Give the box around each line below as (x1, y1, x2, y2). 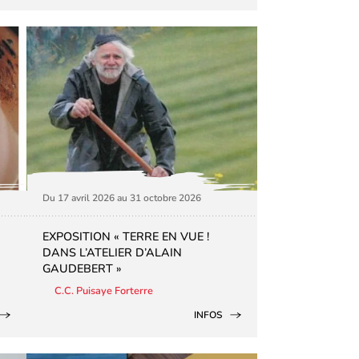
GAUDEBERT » (42, 260, 123, 277)
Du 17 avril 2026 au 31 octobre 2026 (42, 192, 202, 205)
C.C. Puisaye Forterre (54, 284, 154, 299)
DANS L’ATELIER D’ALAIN (42, 244, 183, 261)
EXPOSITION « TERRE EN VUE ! (42, 228, 210, 245)
